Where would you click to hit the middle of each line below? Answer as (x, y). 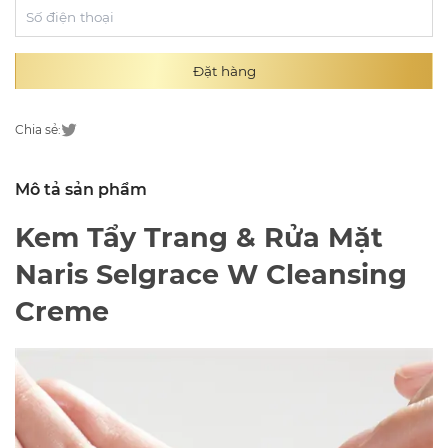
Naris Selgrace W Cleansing (211, 274)
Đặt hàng (224, 70)
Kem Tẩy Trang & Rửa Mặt (199, 237)
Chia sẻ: (38, 129)
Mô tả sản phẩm (81, 189)
